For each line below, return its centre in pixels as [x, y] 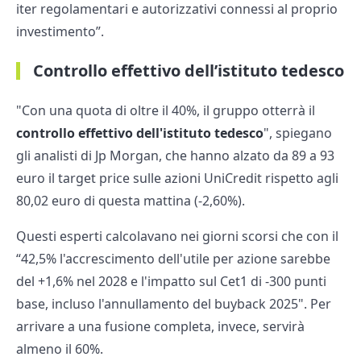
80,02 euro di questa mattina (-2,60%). [131, 201]
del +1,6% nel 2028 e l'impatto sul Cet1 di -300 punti [171, 282]
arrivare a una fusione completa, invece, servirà [160, 327]
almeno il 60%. [60, 349]
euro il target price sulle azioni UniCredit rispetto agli [177, 178]
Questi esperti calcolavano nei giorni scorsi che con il [177, 237]
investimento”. [60, 32]
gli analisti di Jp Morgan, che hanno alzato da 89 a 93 [175, 156]
